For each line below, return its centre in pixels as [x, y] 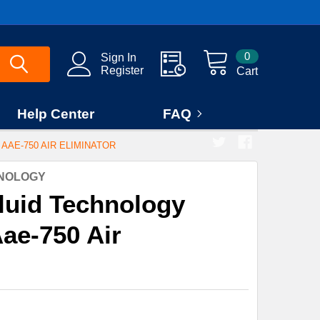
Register [122, 70]
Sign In [119, 57]
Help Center [56, 114]
